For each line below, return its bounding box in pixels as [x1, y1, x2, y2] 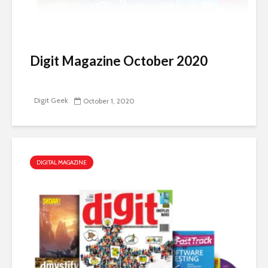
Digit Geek [32, 95, 68, 105]
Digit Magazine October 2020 [30, 53, 208, 69]
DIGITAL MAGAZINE [36, 158, 87, 166]
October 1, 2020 [83, 96, 135, 106]
